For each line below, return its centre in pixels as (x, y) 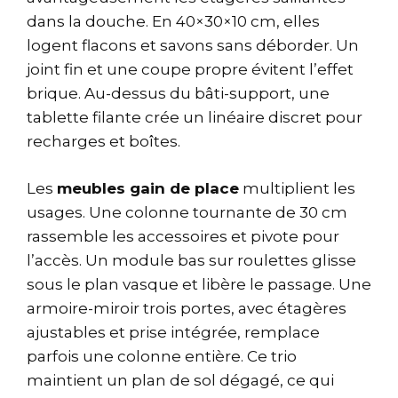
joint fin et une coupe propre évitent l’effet (190, 70)
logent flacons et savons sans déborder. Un (193, 46)
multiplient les (297, 188)
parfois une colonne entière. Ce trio (162, 356)
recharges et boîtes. (103, 142)
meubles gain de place (148, 188)
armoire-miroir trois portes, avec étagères (187, 308)
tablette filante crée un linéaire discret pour (195, 118)
